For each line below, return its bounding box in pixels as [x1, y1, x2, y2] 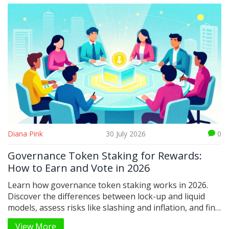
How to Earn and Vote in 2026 [8, 161, 150, 175]
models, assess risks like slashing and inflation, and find [8, 202, 220, 214]
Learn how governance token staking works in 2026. [8, 179, 208, 191]
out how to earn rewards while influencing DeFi [8, 213, 188, 225]
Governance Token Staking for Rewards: [8, 149, 202, 163]
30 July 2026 [105, 129, 146, 139]
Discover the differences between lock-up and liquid [8, 191, 205, 202]
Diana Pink [8, 129, 43, 139]
